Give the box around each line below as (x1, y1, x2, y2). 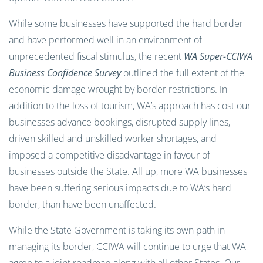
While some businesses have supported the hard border (9, 17, 243, 30)
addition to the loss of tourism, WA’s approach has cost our (9, 99, 251, 112)
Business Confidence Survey (9, 66, 121, 79)
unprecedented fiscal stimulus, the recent (9, 50, 184, 63)
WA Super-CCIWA (184, 50, 252, 63)
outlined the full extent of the (121, 66, 244, 79)
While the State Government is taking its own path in (9, 224, 225, 237)
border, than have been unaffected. (9, 198, 156, 211)
